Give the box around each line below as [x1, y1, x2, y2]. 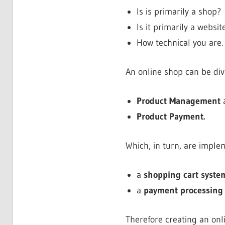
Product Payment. [137, 110, 205, 122]
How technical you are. [137, 37, 223, 48]
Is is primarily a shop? [137, 6, 221, 17]
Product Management [137, 95, 220, 106]
